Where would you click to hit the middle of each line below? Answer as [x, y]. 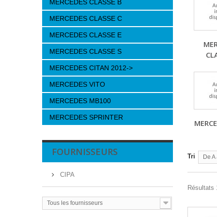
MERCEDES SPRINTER [86, 117]
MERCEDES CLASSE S [85, 51]
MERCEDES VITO [77, 84]
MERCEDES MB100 [80, 101]
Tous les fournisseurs [75, 203]
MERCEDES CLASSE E [85, 35]
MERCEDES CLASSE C [86, 18]
